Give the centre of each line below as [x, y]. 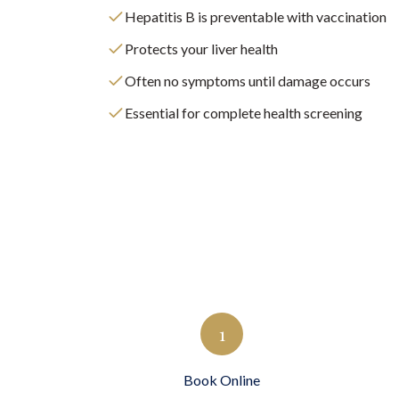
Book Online [222, 380]
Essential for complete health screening [244, 113]
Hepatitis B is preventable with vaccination [256, 16]
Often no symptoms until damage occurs [248, 81]
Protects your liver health [201, 49]
